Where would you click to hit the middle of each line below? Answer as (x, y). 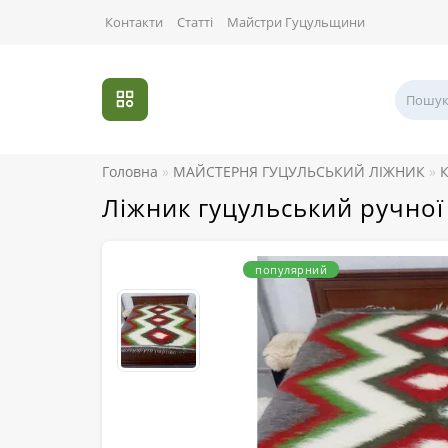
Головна (130, 172)
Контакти (134, 22)
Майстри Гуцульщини (296, 22)
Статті (195, 22)
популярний (291, 270)
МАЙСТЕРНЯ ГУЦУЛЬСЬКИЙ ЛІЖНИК (299, 172)
